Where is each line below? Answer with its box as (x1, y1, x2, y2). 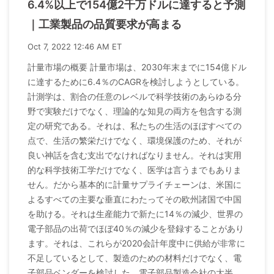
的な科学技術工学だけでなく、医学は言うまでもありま (28, 165, 242, 176)
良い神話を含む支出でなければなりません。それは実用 (28, 150, 242, 161)
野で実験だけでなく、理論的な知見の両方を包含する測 (28, 106, 242, 117)
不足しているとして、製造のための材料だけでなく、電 (28, 253, 242, 264)
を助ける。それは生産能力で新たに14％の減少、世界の (28, 209, 243, 220)
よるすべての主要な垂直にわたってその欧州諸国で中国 (28, 194, 242, 205)
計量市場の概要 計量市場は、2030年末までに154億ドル (28, 62, 246, 73)
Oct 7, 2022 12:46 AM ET (28, 42, 122, 52)
